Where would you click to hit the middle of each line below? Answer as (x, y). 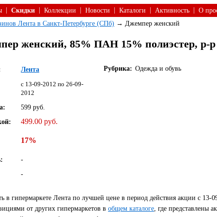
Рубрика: (118, 69)
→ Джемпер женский (147, 23)
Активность (172, 10)
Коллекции (60, 10)
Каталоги (132, 10)
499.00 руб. (39, 121)
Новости (98, 10)
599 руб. (33, 107)
